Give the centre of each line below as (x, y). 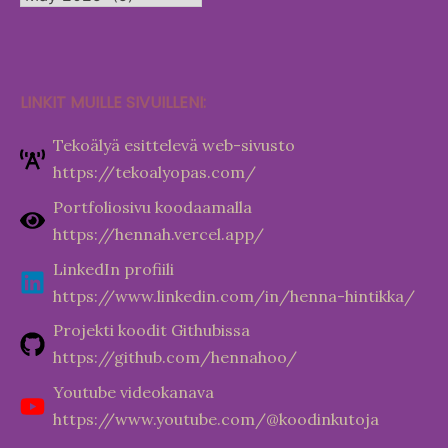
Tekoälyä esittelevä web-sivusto (173, 145)
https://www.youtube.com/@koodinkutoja (215, 419)
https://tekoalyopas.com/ (154, 172)
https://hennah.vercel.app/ (158, 233)
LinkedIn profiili (113, 268)
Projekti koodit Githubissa (151, 330)
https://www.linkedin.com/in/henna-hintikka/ (233, 295)
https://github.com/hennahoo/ (174, 357)
